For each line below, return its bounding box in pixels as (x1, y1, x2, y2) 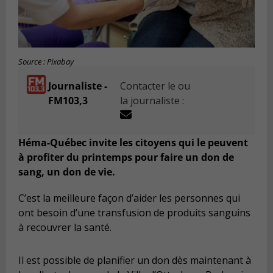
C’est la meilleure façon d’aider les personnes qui (18, 191, 240, 205)
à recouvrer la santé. (18, 221, 112, 235)
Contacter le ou (120, 79, 191, 93)
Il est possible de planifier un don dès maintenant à (18, 253, 251, 267)
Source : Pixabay (18, 57, 74, 68)
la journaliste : (120, 94, 185, 108)
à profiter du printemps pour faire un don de (18, 150, 234, 164)
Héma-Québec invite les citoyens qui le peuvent (18, 135, 248, 149)
